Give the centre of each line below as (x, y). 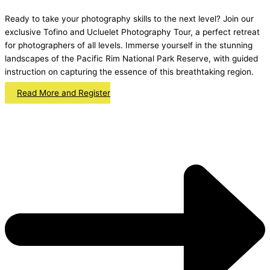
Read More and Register (64, 93)
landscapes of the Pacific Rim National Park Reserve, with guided (131, 58)
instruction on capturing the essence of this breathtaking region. (129, 71)
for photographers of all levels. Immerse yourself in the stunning (129, 45)
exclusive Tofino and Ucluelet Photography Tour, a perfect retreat (132, 32)
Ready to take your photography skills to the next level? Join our (129, 18)
